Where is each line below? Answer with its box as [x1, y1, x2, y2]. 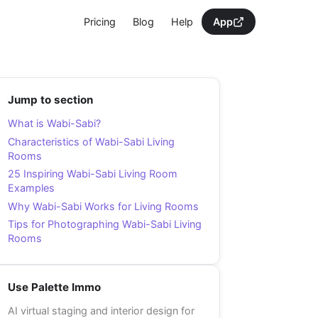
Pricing [84, 16, 116, 28]
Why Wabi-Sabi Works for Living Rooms [8, 199, 199, 212]
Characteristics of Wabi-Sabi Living [8, 135, 175, 148]
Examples [8, 182, 55, 194]
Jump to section [8, 93, 93, 106]
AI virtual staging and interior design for [8, 304, 194, 317]
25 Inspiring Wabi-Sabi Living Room [8, 168, 177, 180]
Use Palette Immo [8, 280, 101, 294]
